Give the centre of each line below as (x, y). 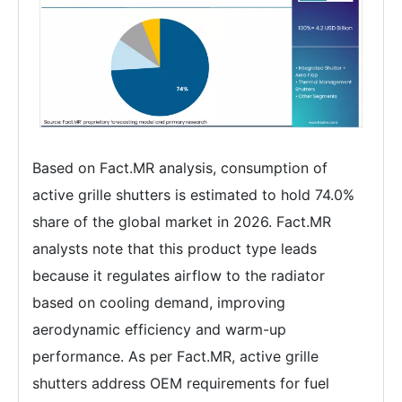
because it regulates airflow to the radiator (179, 275)
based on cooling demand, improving (159, 302)
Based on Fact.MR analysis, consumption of (180, 167)
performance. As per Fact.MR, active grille (175, 356)
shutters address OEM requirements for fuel (181, 383)
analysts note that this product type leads (175, 248)
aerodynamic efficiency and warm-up (159, 329)
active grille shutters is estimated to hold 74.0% (193, 194)
